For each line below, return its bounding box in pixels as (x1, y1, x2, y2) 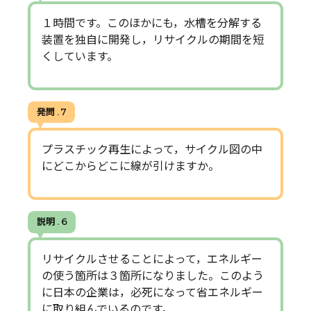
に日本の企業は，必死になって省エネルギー (42, 286, 263, 300)
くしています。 (42, 49, 118, 63)
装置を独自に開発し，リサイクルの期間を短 (42, 33, 264, 47)
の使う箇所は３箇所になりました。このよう (42, 269, 264, 283)
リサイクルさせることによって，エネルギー (42, 253, 262, 267)
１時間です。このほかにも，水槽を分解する (42, 16, 262, 30)
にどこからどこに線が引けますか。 (42, 159, 219, 173)
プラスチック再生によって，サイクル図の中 (42, 142, 262, 156)
